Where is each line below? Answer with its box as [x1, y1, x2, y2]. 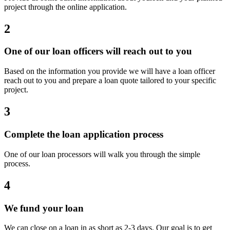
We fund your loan [4, 202, 84, 214]
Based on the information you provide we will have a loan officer [4, 67, 215, 76]
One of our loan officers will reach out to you [4, 46, 192, 57]
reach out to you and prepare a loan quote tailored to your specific [4, 76, 216, 85]
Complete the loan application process [4, 129, 163, 140]
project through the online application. [4, 2, 127, 11]
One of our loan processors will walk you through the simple [4, 149, 200, 159]
